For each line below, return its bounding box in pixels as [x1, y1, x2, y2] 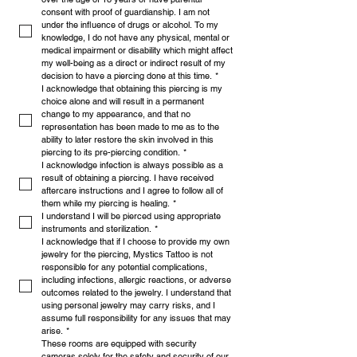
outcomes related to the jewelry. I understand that [41, 287, 231, 299]
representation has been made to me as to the [41, 121, 219, 133]
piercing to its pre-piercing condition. [41, 147, 180, 159]
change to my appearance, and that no [41, 108, 190, 120]
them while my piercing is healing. [41, 198, 170, 210]
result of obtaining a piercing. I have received [41, 172, 214, 184]
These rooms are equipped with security [41, 338, 197, 350]
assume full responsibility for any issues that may [41, 312, 231, 324]
